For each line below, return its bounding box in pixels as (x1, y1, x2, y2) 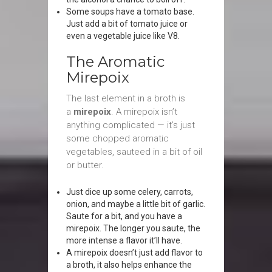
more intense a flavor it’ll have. (66, 236, 182, 245)
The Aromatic (66, 53, 165, 70)
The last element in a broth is (66, 93, 185, 104)
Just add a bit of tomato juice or (66, 19, 188, 29)
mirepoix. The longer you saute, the (66, 223, 200, 233)
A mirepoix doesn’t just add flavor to (66, 248, 203, 257)
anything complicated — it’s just (66, 120, 195, 131)
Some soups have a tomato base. (66, 7, 194, 16)
